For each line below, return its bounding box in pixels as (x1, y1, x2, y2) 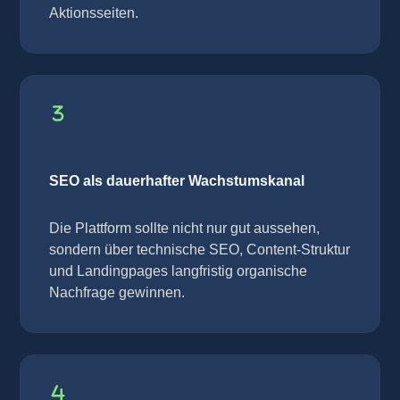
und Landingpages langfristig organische (49, 263, 307, 279)
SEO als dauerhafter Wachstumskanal (49, 173, 304, 189)
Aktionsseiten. (49, 5, 138, 21)
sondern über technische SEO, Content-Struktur (49, 242, 350, 258)
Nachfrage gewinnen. (49, 285, 185, 301)
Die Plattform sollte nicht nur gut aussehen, (49, 221, 320, 237)
